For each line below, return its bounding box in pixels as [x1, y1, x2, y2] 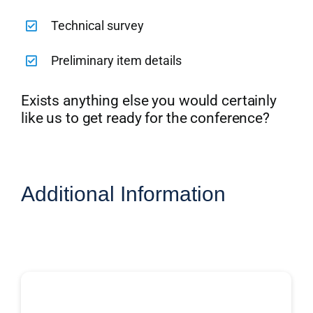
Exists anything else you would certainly [20, 92, 277, 109]
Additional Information [21, 182, 226, 205]
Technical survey [51, 17, 145, 33]
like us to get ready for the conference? [20, 109, 270, 126]
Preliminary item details [51, 52, 182, 68]
